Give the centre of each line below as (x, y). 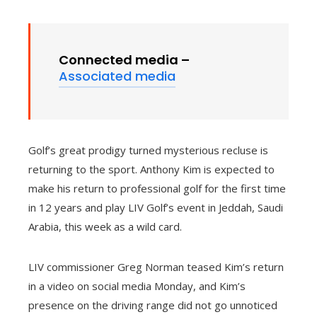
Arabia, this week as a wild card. (105, 227)
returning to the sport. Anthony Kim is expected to (151, 169)
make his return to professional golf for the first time (157, 189)
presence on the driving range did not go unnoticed (153, 305)
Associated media (117, 76)
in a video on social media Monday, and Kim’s (137, 286)
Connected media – (124, 60)
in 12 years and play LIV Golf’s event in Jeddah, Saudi (156, 208)
